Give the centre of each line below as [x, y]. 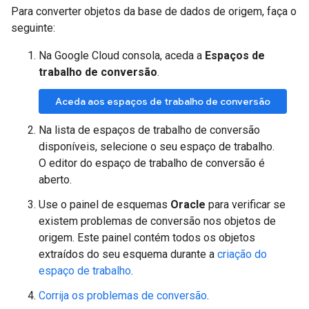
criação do [242, 254]
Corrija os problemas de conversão [123, 296]
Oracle [188, 205]
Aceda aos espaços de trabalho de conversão [163, 101]
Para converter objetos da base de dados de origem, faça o [154, 11]
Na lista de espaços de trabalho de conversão [149, 130]
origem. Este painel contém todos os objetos [147, 238]
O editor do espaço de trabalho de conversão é [152, 163]
